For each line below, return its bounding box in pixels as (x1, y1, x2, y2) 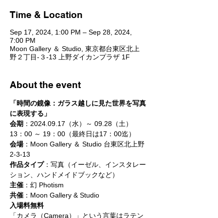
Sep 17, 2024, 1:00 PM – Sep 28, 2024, (10, 28, 132, 36)
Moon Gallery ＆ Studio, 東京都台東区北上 (10, 45, 140, 53)
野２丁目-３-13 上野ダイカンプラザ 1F (10, 53, 130, 61)
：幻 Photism (23, 181, 64, 189)
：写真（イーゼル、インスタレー (44, 161, 146, 168)
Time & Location (10, 9, 83, 20)
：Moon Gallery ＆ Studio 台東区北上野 (23, 140, 145, 148)
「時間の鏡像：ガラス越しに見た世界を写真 (10, 99, 146, 107)
